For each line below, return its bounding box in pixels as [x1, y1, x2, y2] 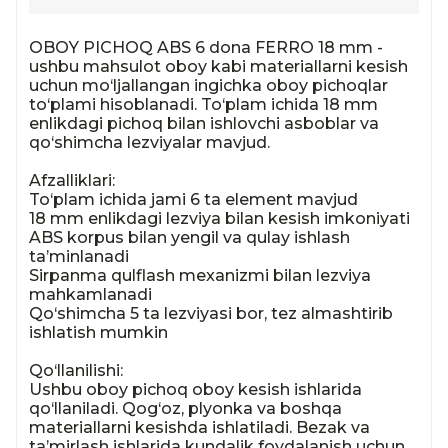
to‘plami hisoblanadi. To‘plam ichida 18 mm [29, 95, 378, 114]
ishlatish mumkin [29, 323, 168, 342]
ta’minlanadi [29, 247, 129, 266]
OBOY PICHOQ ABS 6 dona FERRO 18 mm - [29, 38, 383, 57]
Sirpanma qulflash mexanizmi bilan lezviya [29, 266, 371, 285]
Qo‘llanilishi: [29, 361, 123, 380]
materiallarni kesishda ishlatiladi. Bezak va [29, 418, 370, 437]
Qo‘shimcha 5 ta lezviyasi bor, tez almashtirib [29, 304, 393, 323]
